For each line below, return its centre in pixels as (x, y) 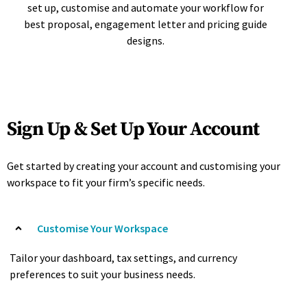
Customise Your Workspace (102, 228)
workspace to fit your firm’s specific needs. (106, 182)
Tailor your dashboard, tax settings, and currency (123, 258)
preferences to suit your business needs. (102, 274)
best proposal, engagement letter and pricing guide (146, 24)
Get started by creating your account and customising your (144, 166)
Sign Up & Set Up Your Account (133, 129)
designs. (146, 40)
